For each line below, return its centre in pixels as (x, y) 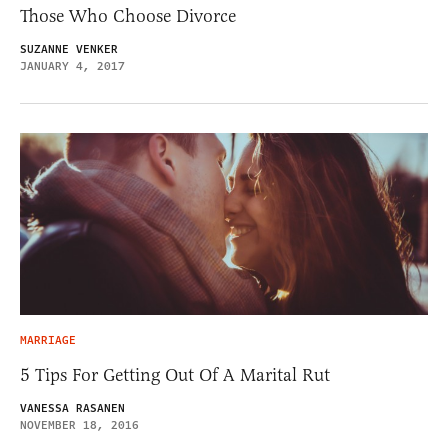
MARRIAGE (48, 341)
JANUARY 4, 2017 (72, 66)
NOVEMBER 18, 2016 (79, 426)
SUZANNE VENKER (69, 49)
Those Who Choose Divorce (128, 15)
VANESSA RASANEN (72, 409)
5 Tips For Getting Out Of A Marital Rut (175, 375)
